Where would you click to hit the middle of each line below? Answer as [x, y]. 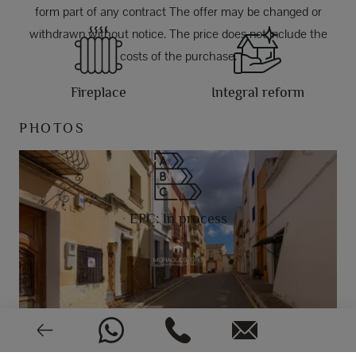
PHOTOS [52, 128]
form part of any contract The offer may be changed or [178, 12]
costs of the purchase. [178, 56]
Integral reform [257, 93]
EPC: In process [178, 219]
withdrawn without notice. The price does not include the [178, 34]
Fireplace [99, 93]
